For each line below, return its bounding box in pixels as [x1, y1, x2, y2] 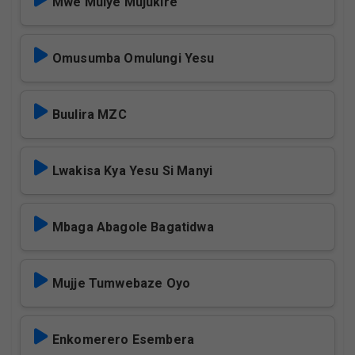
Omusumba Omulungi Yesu [52, 51, 215, 66]
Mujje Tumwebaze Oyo [52, 276, 191, 291]
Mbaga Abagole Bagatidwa [52, 219, 214, 235]
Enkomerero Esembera [52, 332, 195, 347]
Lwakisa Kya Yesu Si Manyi [52, 163, 212, 178]
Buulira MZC [52, 107, 127, 122]
